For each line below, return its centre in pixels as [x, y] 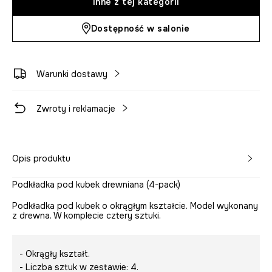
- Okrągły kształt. [55, 254]
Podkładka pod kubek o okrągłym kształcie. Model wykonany [135, 206]
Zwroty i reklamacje [76, 109]
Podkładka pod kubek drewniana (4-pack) [96, 185]
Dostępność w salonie [140, 29]
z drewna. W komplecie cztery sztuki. [87, 216]
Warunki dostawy [72, 74]
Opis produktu [41, 159]
